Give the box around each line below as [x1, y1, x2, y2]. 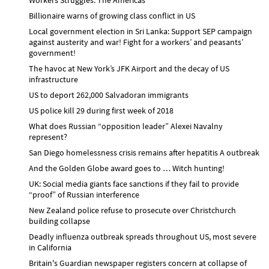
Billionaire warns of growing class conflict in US [29, 10, 195, 21]
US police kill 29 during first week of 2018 [29, 104, 174, 116]
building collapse [29, 215, 90, 226]
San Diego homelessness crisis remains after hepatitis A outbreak [29, 147, 259, 158]
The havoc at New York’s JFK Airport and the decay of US [29, 62, 229, 74]
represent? [29, 131, 67, 142]
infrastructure [29, 73, 78, 85]
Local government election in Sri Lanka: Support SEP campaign [29, 25, 252, 37]
